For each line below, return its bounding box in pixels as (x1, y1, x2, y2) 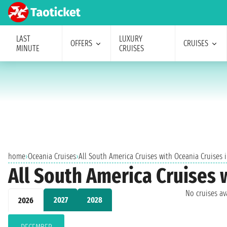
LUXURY (119, 33, 142, 44)
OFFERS (70, 39, 92, 48)
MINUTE (16, 43, 40, 53)
